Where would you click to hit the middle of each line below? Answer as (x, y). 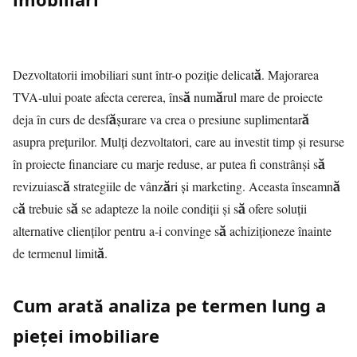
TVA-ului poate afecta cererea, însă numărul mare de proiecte (168, 97)
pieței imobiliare (86, 335)
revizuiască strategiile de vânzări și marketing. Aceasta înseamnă (177, 186)
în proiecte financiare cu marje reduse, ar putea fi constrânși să (169, 164)
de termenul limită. (60, 253)
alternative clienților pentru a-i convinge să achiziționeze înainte (172, 231)
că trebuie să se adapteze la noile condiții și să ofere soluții (160, 208)
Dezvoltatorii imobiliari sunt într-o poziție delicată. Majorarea (166, 75)
